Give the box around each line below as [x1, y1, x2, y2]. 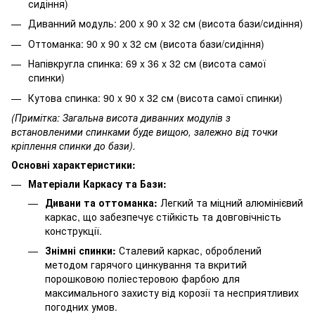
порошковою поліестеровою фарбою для [45, 271, 240, 286]
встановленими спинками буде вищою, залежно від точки [11, 124, 278, 139]
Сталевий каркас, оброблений [116, 243, 262, 258]
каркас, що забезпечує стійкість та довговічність [45, 209, 281, 224]
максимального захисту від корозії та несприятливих [45, 285, 299, 300]
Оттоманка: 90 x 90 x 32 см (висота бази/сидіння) [28, 36, 264, 51]
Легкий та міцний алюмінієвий [157, 195, 303, 210]
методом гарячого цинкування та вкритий [45, 257, 247, 272]
